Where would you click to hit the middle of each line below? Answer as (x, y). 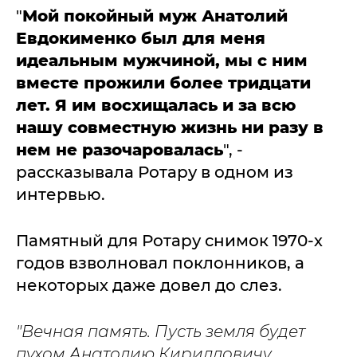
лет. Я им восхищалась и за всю (156, 105)
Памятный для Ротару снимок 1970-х (169, 240)
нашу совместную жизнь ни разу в (170, 127)
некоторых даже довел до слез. (149, 285)
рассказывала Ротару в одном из (155, 172)
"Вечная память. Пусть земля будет (161, 331)
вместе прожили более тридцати (163, 82)
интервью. (61, 194)
